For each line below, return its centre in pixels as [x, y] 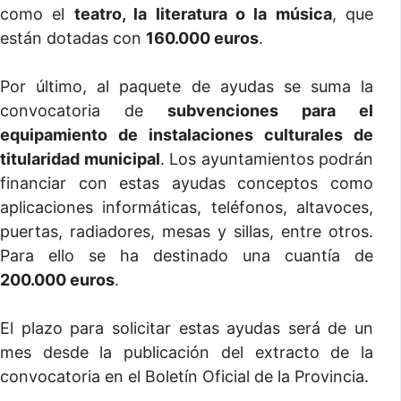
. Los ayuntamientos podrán [266, 159]
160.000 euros [202, 38]
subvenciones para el [270, 111]
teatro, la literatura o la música [203, 14]
